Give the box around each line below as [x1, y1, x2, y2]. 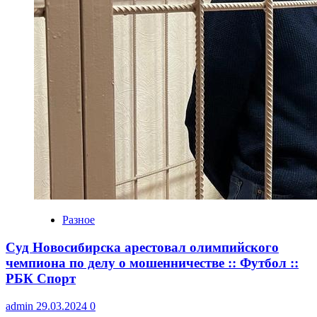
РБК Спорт [6, 271, 76, 287]
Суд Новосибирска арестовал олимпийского [6, 240, 279, 255]
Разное [62, 214, 95, 226]
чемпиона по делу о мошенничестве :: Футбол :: [6, 255, 299, 271]
